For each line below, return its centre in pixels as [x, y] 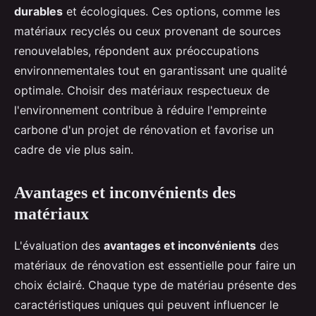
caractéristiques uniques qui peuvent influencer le [146, 305]
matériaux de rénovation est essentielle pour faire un [155, 266]
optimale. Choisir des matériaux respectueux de [142, 91]
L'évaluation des [59, 246]
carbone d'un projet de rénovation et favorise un [144, 130]
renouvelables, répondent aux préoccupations [136, 51]
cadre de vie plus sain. [74, 150]
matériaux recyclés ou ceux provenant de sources [147, 31]
